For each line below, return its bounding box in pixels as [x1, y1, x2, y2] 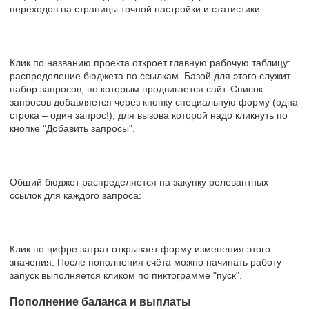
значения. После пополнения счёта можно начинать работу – [10, 256, 290, 268]
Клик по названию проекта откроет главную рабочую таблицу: [10, 57, 290, 68]
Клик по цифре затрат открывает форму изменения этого [10, 243, 270, 255]
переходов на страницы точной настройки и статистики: [10, 3, 263, 14]
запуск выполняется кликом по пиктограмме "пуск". [10, 269, 242, 281]
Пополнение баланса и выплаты [10, 295, 191, 308]
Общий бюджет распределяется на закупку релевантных [10, 176, 268, 188]
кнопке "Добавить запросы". [10, 122, 135, 134]
